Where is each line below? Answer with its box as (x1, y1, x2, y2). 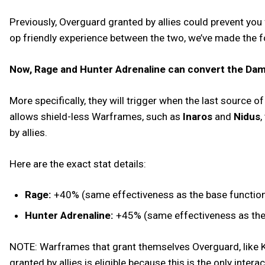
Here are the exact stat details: (9, 157, 146, 170)
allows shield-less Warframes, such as (9, 110, 183, 122)
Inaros (183, 110, 215, 122)
